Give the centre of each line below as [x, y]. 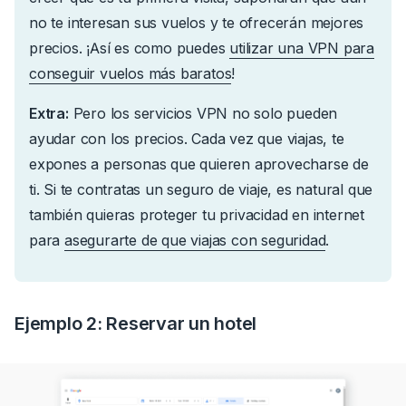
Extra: [49, 113]
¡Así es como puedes [158, 48]
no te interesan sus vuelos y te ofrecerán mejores [197, 22]
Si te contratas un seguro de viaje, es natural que [208, 189]
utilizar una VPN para [302, 48]
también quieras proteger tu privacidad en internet [197, 214]
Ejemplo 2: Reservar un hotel [135, 323]
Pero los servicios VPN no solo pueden [203, 113]
